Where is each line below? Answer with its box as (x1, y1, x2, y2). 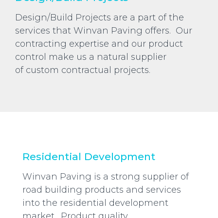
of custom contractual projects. (15, 65, 150, 76)
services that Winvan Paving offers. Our (15, 25, 192, 36)
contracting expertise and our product (15, 38, 183, 50)
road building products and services (22, 184, 181, 196)
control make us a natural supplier (15, 52, 166, 63)
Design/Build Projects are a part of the (15, 12, 184, 23)
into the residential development (22, 198, 168, 209)
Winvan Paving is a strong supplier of (22, 171, 189, 182)
